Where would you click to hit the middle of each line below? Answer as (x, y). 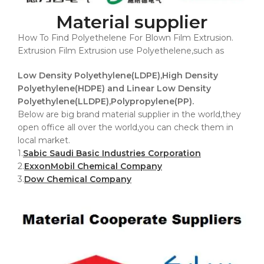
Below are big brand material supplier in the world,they (129, 114)
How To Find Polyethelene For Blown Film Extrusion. (126, 37)
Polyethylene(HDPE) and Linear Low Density (114, 88)
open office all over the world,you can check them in (126, 127)
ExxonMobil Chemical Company (93, 166)
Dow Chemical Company (78, 179)
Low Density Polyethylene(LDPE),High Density (118, 75)
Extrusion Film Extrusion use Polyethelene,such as (122, 50)
